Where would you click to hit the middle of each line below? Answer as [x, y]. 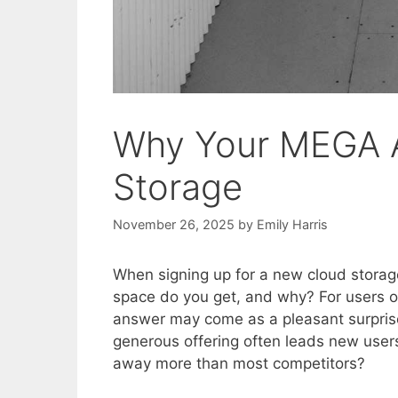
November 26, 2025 [174, 225]
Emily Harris [292, 225]
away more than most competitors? [239, 364]
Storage [178, 187]
